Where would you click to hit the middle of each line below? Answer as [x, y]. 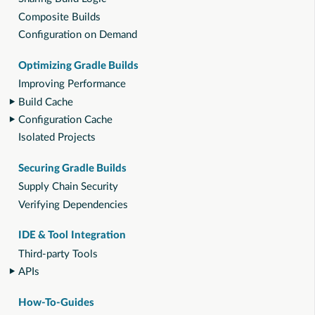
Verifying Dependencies [73, 205]
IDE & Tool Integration [72, 236]
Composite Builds [59, 17]
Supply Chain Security [68, 187]
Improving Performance [72, 84]
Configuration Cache [65, 120]
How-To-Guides [56, 302]
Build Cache [46, 102]
